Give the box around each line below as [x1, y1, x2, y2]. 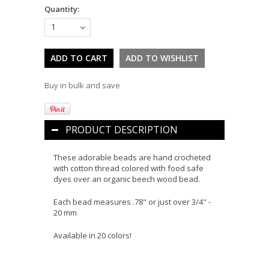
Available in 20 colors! [53, 230, 133, 241]
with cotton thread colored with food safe [53, 163, 204, 174]
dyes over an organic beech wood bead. [53, 174, 202, 185]
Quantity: [44, 4, 79, 15]
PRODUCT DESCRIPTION [65, 123, 178, 137]
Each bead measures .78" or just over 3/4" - [53, 196, 211, 208]
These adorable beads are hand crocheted [53, 152, 211, 163]
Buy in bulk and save [44, 80, 120, 91]
